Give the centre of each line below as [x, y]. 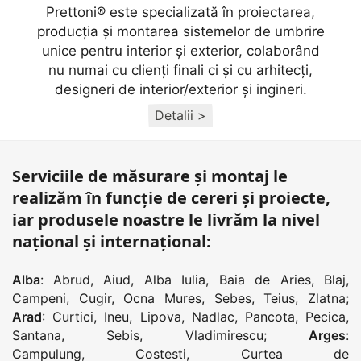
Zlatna [327, 299]
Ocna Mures [163, 299]
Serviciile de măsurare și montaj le [150, 176]
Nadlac [213, 317]
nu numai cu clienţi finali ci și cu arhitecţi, [180, 71]
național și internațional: [112, 242]
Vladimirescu [224, 336]
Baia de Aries [265, 280]
